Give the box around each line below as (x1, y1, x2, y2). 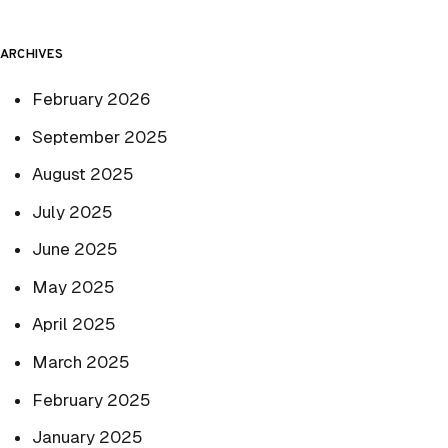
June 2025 (32, 239, 118, 260)
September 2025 (32, 126, 168, 147)
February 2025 (32, 389, 151, 410)
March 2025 (32, 352, 130, 373)
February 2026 (32, 89, 151, 110)
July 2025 (32, 201, 113, 222)
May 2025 (32, 276, 115, 297)
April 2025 (32, 314, 116, 335)
